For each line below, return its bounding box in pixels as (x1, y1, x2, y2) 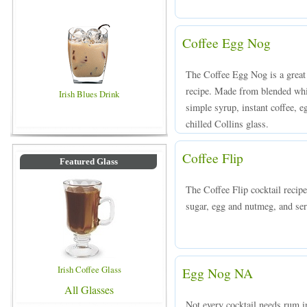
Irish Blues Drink (59, 88, 119, 100)
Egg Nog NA (182, 264, 253, 282)
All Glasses (64, 282, 114, 297)
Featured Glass (59, 157, 118, 167)
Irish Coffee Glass (57, 263, 121, 275)
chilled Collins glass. (186, 117, 269, 130)
